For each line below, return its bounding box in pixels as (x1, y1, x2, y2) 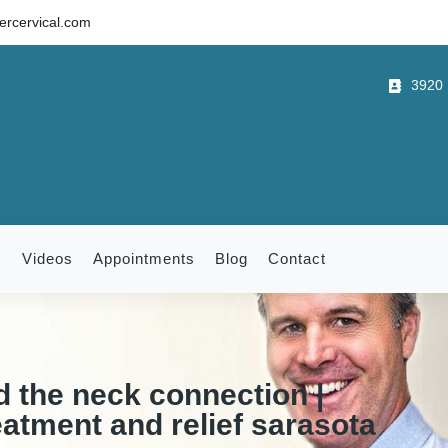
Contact (268, 250, 326, 267)
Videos (22, 250, 73, 267)
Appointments (93, 250, 195, 267)
